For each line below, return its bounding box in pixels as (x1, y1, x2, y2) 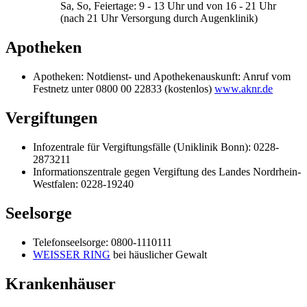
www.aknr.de (214, 83, 273, 95)
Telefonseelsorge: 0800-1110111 (33, 236, 172, 248)
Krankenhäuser (5, 274, 116, 293)
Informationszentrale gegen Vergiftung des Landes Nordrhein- (33, 165, 301, 177)
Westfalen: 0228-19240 (33, 177, 134, 190)
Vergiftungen (5, 109, 97, 127)
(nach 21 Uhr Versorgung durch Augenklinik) (60, 12, 258, 25)
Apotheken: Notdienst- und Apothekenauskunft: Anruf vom (33, 71, 291, 83)
